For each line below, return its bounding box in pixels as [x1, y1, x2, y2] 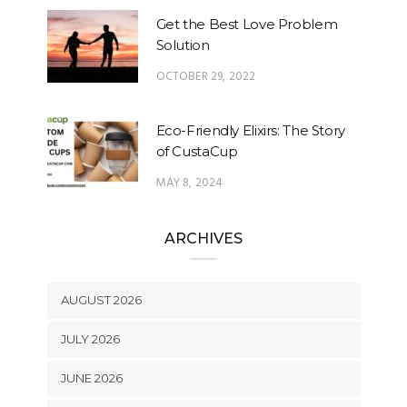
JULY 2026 [60, 331, 120, 346]
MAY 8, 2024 [155, 173, 223, 193]
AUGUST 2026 [60, 292, 142, 307]
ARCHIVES [164, 229, 243, 247]
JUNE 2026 [60, 370, 123, 385]
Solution [155, 35, 210, 54]
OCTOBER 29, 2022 [155, 66, 256, 86]
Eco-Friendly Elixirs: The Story [155, 121, 345, 139]
